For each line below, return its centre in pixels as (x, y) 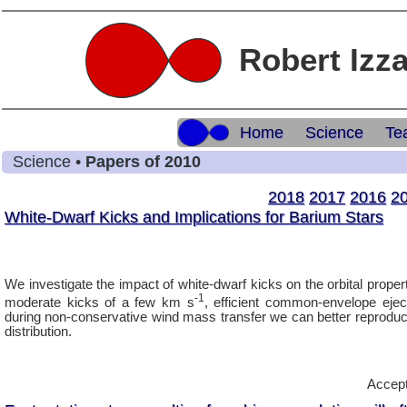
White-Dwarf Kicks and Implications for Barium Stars (194, 217)
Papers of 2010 (143, 162)
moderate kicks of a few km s (99, 302)
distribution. (38, 331)
